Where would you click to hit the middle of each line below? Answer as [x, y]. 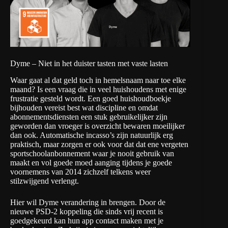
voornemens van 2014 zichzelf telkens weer [80, 172]
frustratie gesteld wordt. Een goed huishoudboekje [91, 98]
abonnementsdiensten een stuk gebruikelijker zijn [89, 117]
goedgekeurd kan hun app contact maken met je [87, 220]
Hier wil [24, 202]
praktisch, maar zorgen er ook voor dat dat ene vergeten [99, 144]
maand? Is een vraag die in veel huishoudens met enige [98, 89]
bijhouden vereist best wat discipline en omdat [84, 107]
